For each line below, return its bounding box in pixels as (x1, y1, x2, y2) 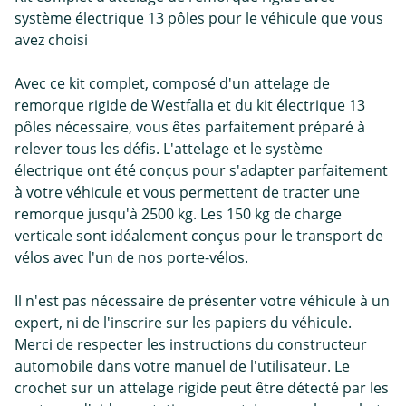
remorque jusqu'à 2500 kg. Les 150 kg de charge (14, 203, 342, 224)
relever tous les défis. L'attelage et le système (14, 138, 323, 159)
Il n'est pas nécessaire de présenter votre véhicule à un (14, 290, 390, 311)
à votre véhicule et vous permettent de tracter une (14, 181, 360, 202)
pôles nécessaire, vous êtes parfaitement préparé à (14, 116, 365, 137)
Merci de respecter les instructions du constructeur (14, 333, 367, 354)
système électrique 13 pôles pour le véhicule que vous (14, 7, 383, 28)
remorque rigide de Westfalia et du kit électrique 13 (14, 94, 365, 115)
